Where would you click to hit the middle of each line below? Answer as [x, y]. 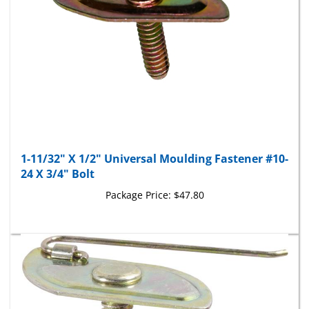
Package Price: [138, 183]
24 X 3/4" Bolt [58, 162]
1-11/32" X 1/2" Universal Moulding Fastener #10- [154, 147]
